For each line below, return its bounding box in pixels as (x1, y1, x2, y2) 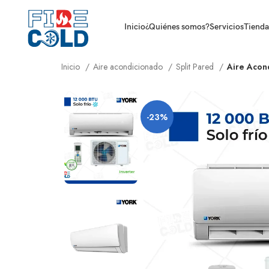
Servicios (210, 22, 244, 32)
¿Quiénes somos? (145, 22, 210, 32)
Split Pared (176, 61, 216, 73)
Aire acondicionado (93, 61, 165, 73)
